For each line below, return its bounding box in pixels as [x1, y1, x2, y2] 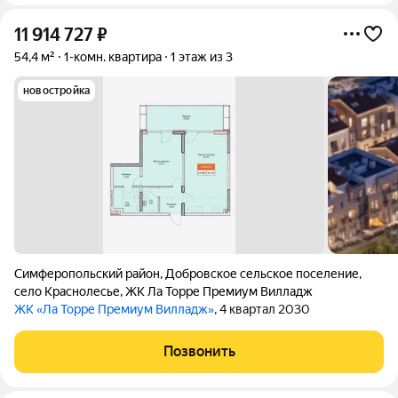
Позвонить [163, 343, 235, 360]
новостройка [23, 84, 91, 97]
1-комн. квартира [64, 50, 162, 64]
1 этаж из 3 [171, 50, 233, 64]
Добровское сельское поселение [165, 267, 359, 281]
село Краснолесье [14, 284, 120, 298]
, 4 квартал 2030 [214, 302, 310, 316]
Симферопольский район [14, 267, 160, 281]
